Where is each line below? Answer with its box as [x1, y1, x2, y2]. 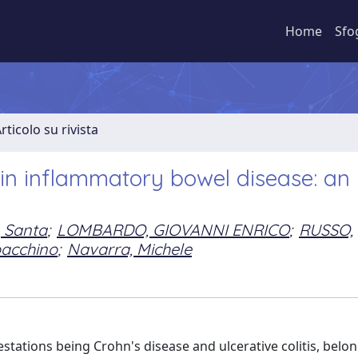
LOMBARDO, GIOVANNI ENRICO [57, 220, 289, 240]
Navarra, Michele [67, 239, 192, 259]
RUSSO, [299, 220, 353, 240]
